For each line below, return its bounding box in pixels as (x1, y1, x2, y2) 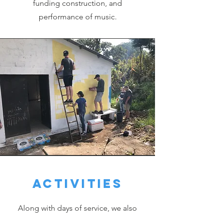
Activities (32, 176, 123, 191)
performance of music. (38, 12, 117, 21)
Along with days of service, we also (18, 203, 137, 213)
